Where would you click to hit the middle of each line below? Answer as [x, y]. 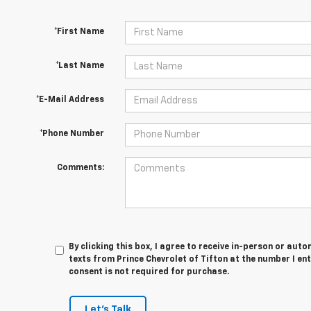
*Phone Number [72, 134]
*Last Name [79, 66]
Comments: [80, 168]
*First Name [79, 32]
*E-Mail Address [70, 100]
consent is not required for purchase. [149, 272]
